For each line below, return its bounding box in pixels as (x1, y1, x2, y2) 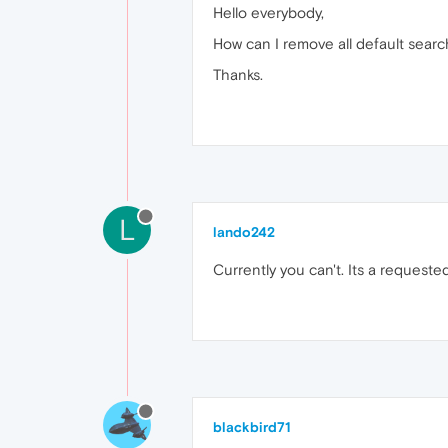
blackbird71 (213, 419, 291, 435)
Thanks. (213, 66, 263, 83)
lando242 (213, 224, 275, 240)
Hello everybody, (213, 4, 324, 21)
